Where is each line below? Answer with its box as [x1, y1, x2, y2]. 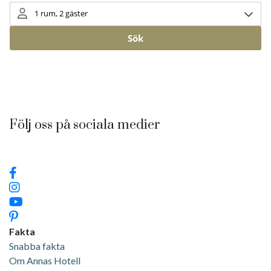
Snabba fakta [9, 240, 65, 252]
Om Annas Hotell [9, 254, 82, 266]
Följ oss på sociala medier [9, 116, 160, 133]
